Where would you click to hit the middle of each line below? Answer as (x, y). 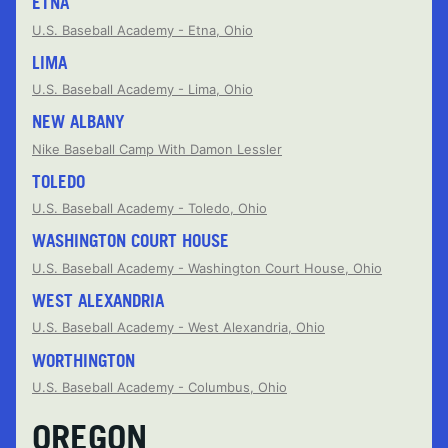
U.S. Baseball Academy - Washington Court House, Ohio (207, 267)
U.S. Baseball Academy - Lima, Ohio (142, 89)
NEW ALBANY (78, 122)
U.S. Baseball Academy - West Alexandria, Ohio (178, 327)
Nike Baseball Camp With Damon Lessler (157, 148)
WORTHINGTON (83, 360)
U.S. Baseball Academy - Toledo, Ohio (149, 208)
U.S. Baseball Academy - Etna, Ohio (142, 29)
